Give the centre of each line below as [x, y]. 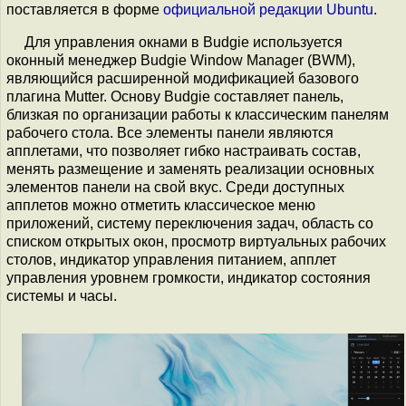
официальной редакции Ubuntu [268, 10]
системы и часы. [62, 296]
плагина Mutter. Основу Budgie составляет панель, [175, 97]
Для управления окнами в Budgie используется [184, 42]
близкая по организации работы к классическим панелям [198, 115]
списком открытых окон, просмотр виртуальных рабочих [196, 242]
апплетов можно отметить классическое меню [161, 205]
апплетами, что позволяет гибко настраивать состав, [184, 151]
